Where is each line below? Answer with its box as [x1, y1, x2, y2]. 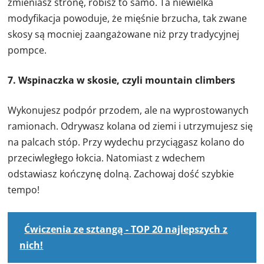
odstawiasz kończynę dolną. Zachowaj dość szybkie [8, 167, 235, 181]
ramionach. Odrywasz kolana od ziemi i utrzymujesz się [8, 120, 253, 133]
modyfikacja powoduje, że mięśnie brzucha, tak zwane [8, 12, 247, 25]
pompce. [8, 44, 47, 57]
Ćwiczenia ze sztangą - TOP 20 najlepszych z [24, 223, 228, 236]
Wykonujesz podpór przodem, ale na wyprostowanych [8, 104, 249, 117]
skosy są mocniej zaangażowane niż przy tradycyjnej [8, 28, 240, 41]
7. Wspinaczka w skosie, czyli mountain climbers [8, 74, 236, 87]
